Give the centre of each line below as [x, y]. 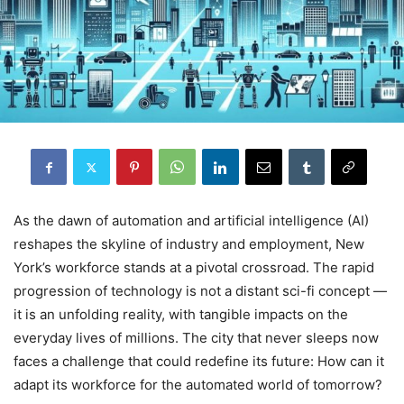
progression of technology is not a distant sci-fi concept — [200, 291]
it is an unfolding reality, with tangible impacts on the [181, 315]
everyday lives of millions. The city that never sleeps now [196, 338]
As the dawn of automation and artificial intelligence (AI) [191, 221]
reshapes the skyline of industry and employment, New [189, 244]
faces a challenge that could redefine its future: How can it [199, 362]
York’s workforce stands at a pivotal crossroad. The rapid [194, 268]
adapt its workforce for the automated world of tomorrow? [198, 385]
